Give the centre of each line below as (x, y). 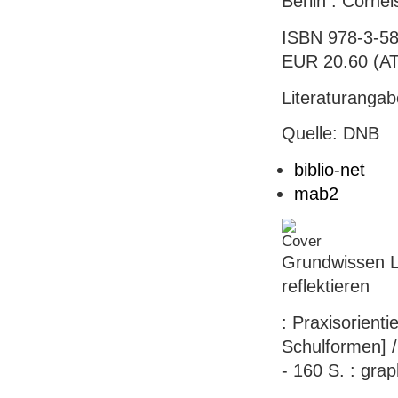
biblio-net (329, 170)
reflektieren (325, 287)
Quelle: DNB (330, 134)
